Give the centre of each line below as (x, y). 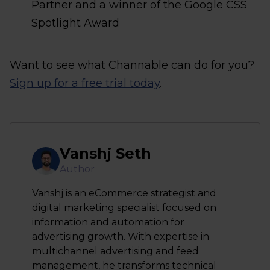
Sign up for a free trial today (85, 83)
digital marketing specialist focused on (124, 208)
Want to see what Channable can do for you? (132, 65)
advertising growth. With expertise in (121, 237)
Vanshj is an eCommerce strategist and (124, 193)
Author (77, 169)
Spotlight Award (75, 23)
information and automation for (108, 222)
